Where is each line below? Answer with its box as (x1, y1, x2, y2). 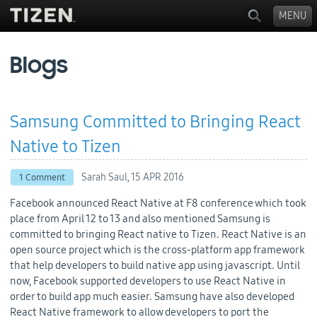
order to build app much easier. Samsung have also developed (10, 289, 294, 303)
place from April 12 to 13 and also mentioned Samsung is (10, 212, 270, 225)
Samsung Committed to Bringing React (10, 112, 301, 132)
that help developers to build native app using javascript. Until (10, 258, 300, 272)
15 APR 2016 (131, 171, 184, 183)
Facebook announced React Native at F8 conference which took (10, 196, 306, 209)
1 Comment (19, 172, 65, 183)
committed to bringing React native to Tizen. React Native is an (10, 227, 306, 241)
